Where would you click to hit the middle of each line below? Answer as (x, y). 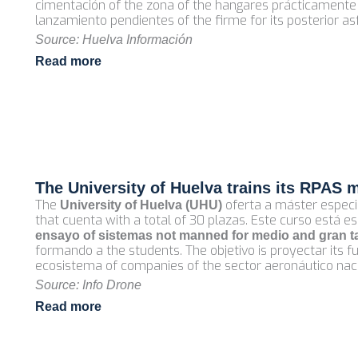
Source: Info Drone (88, 285)
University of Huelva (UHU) (141, 205)
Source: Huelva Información (113, 40)
